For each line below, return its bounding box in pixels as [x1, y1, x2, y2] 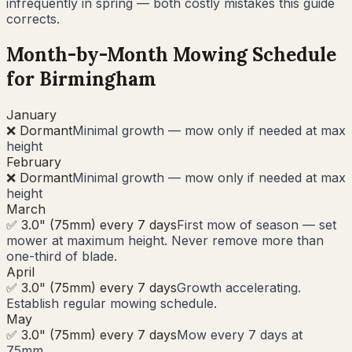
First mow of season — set [177, 216, 336, 233]
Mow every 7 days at [177, 326, 302, 343]
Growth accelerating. [177, 279, 301, 295]
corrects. [6, 10, 60, 27]
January [6, 106, 57, 123]
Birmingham [39, 66, 156, 91]
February [6, 153, 61, 170]
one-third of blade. [6, 247, 117, 264]
